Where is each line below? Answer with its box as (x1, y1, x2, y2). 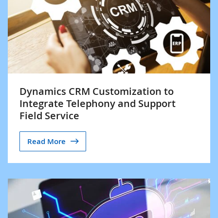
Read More (27, 136, 66, 146)
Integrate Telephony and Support (19, 97, 176, 110)
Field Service (19, 109, 79, 122)
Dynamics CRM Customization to (19, 85, 174, 98)
